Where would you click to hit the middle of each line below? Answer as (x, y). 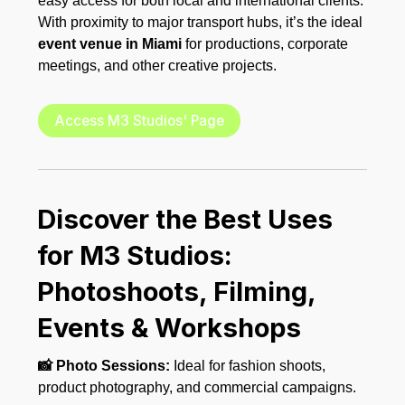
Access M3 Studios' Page (139, 120)
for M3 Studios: (135, 255)
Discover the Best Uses (185, 219)
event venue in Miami (110, 44)
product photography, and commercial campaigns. (198, 387)
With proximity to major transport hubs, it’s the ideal (201, 23)
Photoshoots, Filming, (177, 291)
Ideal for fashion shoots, (248, 365)
